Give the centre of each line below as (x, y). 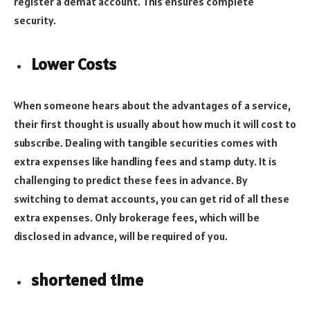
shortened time (87, 280)
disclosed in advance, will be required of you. (121, 236)
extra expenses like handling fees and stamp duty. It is (145, 161)
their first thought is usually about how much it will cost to (155, 124)
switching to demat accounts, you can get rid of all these (152, 199)
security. (35, 20)
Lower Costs (74, 64)
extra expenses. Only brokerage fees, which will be (137, 217)
